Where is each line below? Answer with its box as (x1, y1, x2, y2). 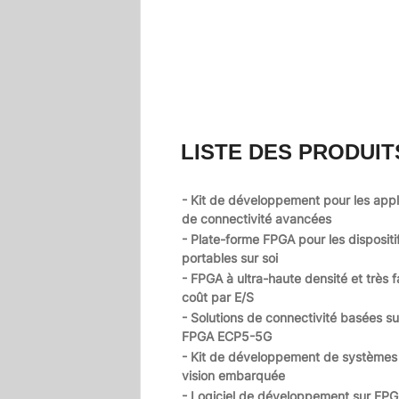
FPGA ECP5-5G (182, 328, 272, 344)
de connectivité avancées (182, 210, 331, 226)
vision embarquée (182, 367, 285, 383)
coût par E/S (182, 289, 254, 305)
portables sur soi (182, 249, 278, 265)
